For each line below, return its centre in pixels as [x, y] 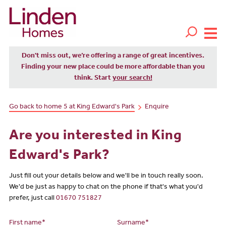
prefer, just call [32, 199]
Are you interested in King [95, 137]
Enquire [157, 108]
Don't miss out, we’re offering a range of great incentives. [113, 56]
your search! [132, 78]
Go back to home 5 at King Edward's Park [72, 108]
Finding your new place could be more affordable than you [113, 67]
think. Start [93, 78]
